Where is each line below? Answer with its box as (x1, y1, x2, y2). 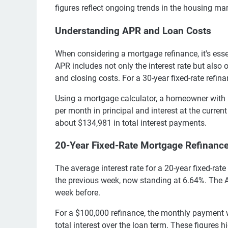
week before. (55, 188, 100, 198)
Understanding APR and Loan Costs (55, 25, 211, 37)
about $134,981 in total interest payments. (55, 118, 207, 128)
